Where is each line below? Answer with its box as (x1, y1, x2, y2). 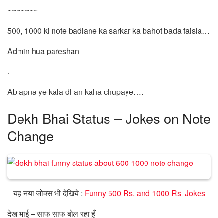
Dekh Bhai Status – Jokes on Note (7, 108, 211, 127)
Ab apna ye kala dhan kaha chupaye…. (7, 86, 143, 97)
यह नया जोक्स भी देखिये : (13, 187, 85, 199)
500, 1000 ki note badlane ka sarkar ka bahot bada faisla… (7, 24, 210, 36)
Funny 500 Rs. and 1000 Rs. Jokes (84, 187, 205, 199)
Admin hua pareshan (7, 45, 79, 56)
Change (7, 126, 54, 145)
